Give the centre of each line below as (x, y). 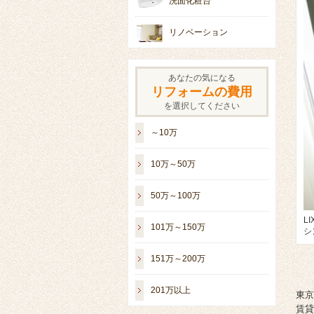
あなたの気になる (202, 78)
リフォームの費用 (202, 92)
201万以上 (171, 290)
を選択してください (202, 106)
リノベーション (198, 32)
